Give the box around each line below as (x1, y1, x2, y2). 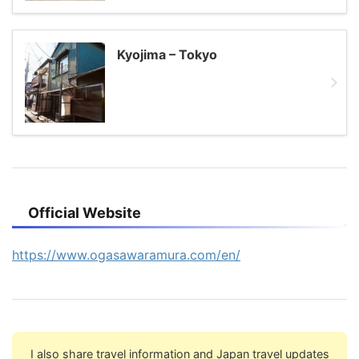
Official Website (28, 204, 141, 221)
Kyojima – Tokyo (117, 46, 217, 63)
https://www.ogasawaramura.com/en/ (12, 246, 240, 263)
